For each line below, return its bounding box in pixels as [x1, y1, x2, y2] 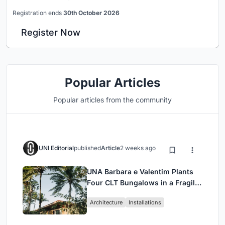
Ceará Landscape [87, 189, 147, 198]
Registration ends [13, 9, 63, 17]
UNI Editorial [39, 144, 74, 152]
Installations [129, 198, 161, 206]
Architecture [90, 198, 123, 206]
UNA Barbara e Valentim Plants [87, 167, 193, 176]
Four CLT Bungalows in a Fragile [87, 178, 199, 187]
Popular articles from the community [53, 95, 172, 104]
